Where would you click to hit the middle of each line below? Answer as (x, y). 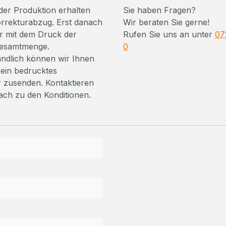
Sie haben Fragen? (159, 10)
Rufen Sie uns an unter (169, 35)
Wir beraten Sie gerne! (166, 22)
